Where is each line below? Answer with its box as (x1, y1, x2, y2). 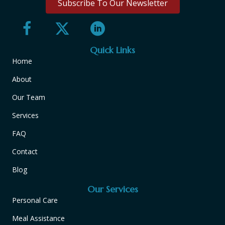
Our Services (87, 183, 138, 195)
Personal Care (12, 195, 58, 205)
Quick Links (90, 44, 135, 56)
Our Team (12, 92, 45, 102)
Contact (12, 147, 38, 157)
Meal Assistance (12, 213, 65, 223)
